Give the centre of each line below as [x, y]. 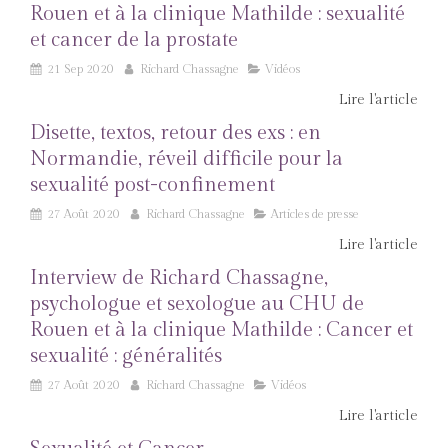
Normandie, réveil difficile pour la [186, 159]
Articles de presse [315, 214]
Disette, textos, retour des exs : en [175, 133]
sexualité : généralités [126, 356]
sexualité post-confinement [152, 185]
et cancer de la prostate [134, 40]
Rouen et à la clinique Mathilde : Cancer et [221, 330]
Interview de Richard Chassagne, [179, 278]
